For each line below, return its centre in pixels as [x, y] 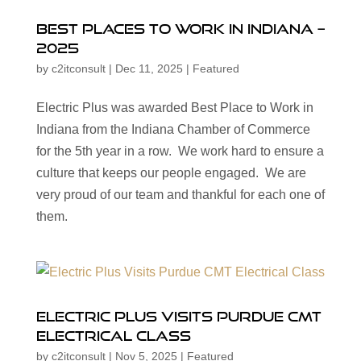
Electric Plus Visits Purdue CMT [178, 316]
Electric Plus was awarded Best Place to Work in [174, 107]
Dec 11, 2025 [149, 68]
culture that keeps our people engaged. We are [171, 172]
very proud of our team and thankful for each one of [180, 194]
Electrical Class [113, 335]
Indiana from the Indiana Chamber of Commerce [173, 129]
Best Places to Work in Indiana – [180, 28]
